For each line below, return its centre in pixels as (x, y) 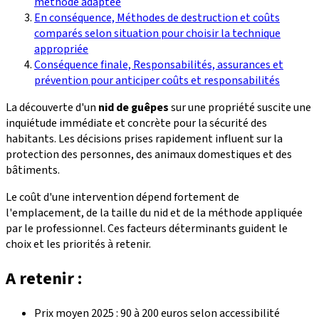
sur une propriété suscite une (240, 107)
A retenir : (44, 278)
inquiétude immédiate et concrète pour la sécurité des (136, 123)
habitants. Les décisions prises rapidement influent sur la (144, 138)
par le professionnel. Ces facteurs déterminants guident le (147, 228)
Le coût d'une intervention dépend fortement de (122, 197)
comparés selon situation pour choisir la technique (157, 33)
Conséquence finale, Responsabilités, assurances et (159, 64)
